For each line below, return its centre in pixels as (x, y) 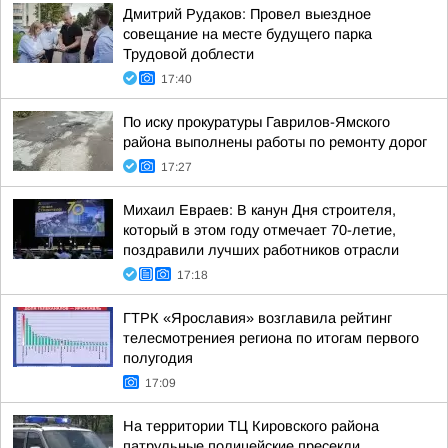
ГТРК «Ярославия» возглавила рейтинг (257, 318)
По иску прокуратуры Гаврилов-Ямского (256, 122)
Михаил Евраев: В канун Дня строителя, (259, 210)
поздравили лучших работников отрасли (261, 250)
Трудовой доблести (188, 54)
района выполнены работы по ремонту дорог (275, 142)
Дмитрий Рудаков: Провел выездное (247, 14)
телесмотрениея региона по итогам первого (271, 338)
